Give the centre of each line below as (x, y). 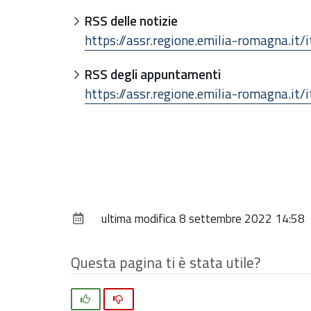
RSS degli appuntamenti (153, 74)
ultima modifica (139, 218)
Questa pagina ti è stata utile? (166, 262)
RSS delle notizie (131, 20)
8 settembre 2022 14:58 (242, 218)
